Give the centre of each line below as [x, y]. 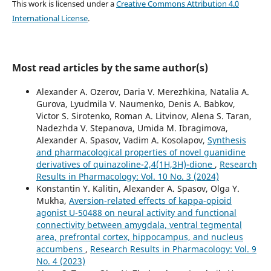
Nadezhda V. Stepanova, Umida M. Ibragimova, [132, 128]
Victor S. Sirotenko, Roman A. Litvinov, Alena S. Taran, [144, 116]
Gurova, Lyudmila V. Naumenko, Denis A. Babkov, [135, 103]
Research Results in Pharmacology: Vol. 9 [173, 249]
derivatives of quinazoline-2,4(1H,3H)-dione [125, 164]
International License [50, 18]
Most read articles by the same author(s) [110, 67]
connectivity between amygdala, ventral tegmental [139, 224]
